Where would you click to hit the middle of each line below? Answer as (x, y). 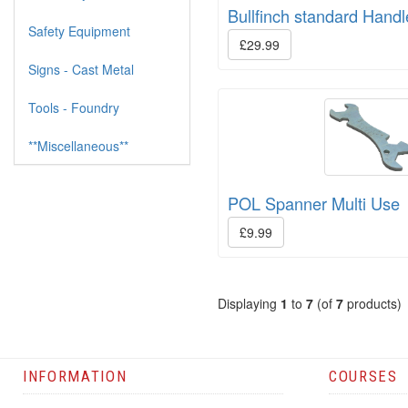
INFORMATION (75, 376)
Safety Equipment (79, 31)
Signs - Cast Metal (81, 69)
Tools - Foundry (74, 107)
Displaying (249, 303)
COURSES (363, 376)
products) (372, 303)
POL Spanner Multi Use (314, 203)
